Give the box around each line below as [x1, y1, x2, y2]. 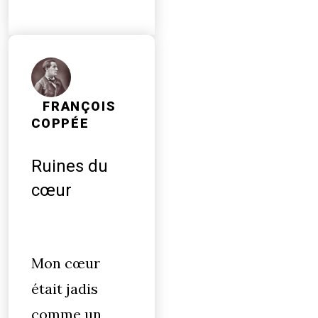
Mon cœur [31, 254, 100, 272]
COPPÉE [31, 116, 89, 131]
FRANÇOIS [43, 99, 116, 114]
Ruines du [31, 156, 108, 176]
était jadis [31, 280, 98, 297]
